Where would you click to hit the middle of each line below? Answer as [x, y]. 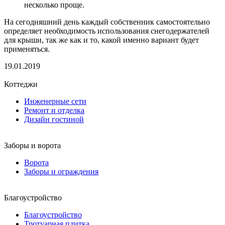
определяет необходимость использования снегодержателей [107, 31]
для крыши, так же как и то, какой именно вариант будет [101, 40]
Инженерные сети [55, 101]
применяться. [27, 49]
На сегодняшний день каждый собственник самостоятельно [107, 22]
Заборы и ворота [32, 145]
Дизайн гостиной [54, 119]
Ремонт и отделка [54, 110]
